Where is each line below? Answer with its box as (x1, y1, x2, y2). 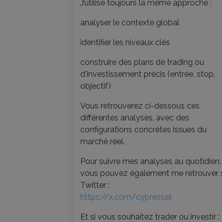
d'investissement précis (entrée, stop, (80, 69, 216, 79)
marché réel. (80, 136, 125, 146)
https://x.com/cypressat (80, 192, 172, 202)
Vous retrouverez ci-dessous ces (80, 101, 200, 111)
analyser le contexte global (80, 17, 180, 27)
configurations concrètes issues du (80, 124, 207, 134)
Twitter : (80, 180, 110, 190)
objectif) (80, 81, 111, 91)
